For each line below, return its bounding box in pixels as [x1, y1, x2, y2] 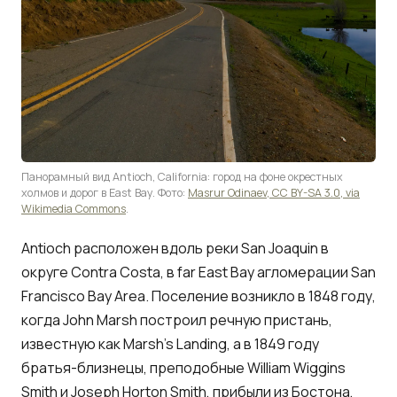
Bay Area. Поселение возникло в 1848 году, [85, 285, 376, 306]
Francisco [21, 285, 85, 306]
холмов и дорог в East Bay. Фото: [21, 184, 188, 200]
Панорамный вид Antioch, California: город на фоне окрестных [21, 168, 343, 184]
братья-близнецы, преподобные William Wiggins [21, 357, 346, 378]
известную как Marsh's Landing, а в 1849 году [21, 333, 319, 354]
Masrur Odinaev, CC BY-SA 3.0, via [188, 184, 360, 200]
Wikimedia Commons [21, 200, 126, 216]
